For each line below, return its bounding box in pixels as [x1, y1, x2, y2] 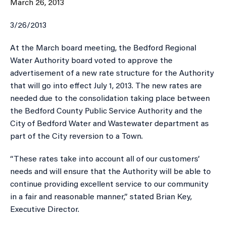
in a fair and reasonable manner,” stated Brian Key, [10, 193, 192, 201]
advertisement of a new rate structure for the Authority [10, 69, 214, 78]
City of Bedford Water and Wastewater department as [10, 120, 209, 128]
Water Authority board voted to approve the [10, 56, 173, 65]
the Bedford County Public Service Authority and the [10, 107, 202, 116]
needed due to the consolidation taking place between [10, 94, 210, 103]
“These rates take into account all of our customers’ [10, 155, 200, 163]
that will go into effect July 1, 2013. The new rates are [10, 82, 202, 90]
